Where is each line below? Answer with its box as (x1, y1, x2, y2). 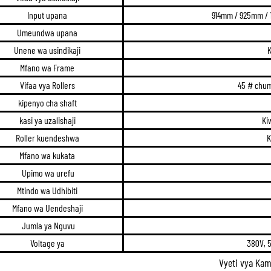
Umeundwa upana (17, 26, 79, 38)
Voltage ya (30, 237, 67, 249)
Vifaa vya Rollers (19, 79, 77, 91)
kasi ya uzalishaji (19, 114, 77, 126)
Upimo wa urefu (22, 166, 74, 178)
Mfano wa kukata (19, 149, 77, 161)
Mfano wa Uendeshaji (11, 201, 85, 214)
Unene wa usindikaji (14, 44, 82, 56)
